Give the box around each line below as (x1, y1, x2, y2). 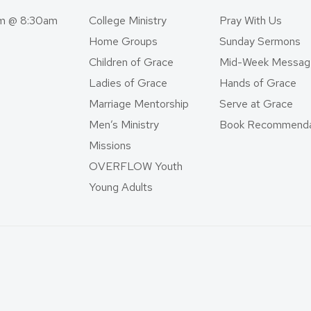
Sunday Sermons (219, 34, 301, 49)
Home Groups (88, 34, 158, 49)
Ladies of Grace (88, 76, 167, 90)
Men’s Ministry (88, 117, 159, 132)
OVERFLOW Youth (88, 159, 183, 174)
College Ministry (88, 13, 167, 28)
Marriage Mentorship (88, 96, 189, 111)
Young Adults (88, 180, 153, 194)
